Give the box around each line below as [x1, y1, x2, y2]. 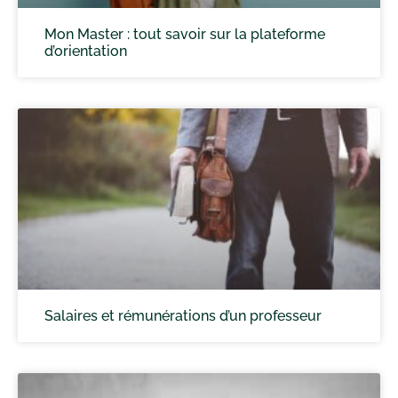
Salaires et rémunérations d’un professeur [44, 306, 322, 324]
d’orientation [44, 42, 127, 60]
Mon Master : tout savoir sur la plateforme [44, 25, 325, 43]
